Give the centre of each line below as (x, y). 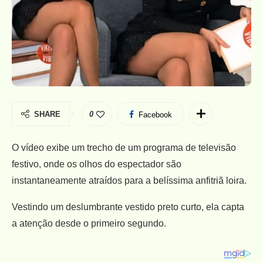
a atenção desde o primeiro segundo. (89, 223)
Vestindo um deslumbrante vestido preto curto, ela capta (128, 207)
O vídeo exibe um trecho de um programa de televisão (124, 147)
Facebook (155, 114)
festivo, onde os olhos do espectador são (97, 164)
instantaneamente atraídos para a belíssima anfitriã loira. (129, 180)
